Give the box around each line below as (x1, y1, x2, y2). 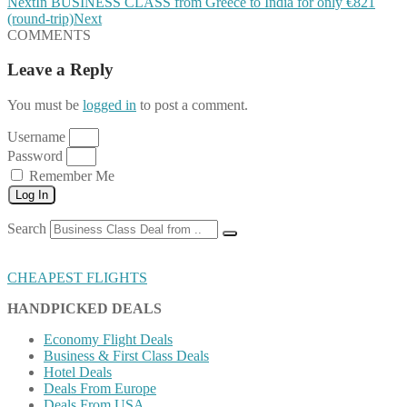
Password (7, 148, 63, 164)
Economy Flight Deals (44, 332, 173, 348)
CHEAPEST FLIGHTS (7, 270, 147, 286)
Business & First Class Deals (44, 348, 209, 364)
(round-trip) (7, 10, 74, 26)
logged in (83, 97, 136, 114)
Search (7, 221, 46, 237)
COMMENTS (7, 26, 91, 43)
